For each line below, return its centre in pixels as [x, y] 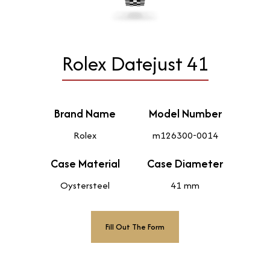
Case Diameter [185, 164]
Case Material [85, 164]
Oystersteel [85, 186]
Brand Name [85, 114]
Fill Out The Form [135, 227]
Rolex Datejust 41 [135, 64]
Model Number [185, 114]
